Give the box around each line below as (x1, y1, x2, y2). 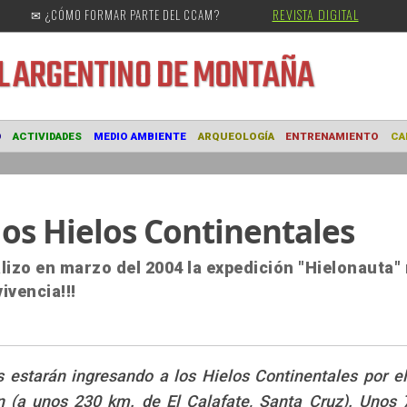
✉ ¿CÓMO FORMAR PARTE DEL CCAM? (30, 5, 221, 24)
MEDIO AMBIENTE (149, 144, 253, 159)
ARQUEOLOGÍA (264, 144, 350, 159)
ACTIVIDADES (59, 144, 137, 159)
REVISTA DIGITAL (272, 5, 359, 24)
